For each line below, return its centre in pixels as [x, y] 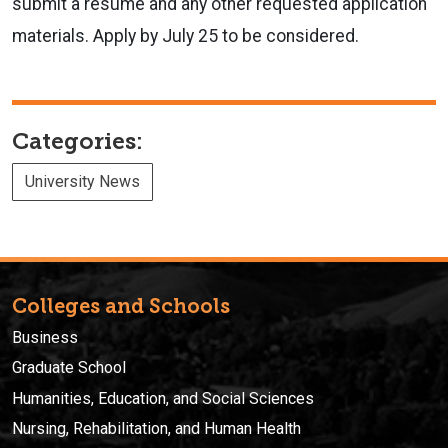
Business [45, 337]
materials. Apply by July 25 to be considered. [185, 35]
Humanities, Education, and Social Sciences [163, 398]
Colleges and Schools [121, 305]
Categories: [77, 141]
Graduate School [69, 368]
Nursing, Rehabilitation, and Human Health [156, 428]
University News [82, 181]
